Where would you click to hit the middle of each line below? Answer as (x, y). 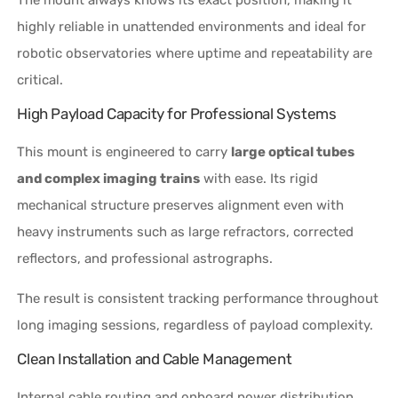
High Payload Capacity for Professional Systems (177, 113)
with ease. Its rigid (259, 178)
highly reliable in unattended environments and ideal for (192, 26)
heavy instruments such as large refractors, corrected (186, 231)
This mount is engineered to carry (124, 151)
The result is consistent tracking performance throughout (198, 298)
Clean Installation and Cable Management (155, 358)
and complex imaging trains (109, 178)
